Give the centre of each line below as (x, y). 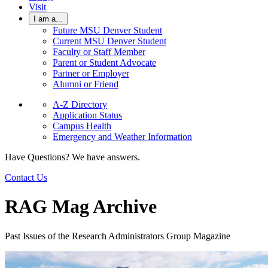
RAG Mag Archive (81, 207)
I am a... (48, 19)
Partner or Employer (91, 73)
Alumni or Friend (86, 84)
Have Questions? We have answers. (72, 157)
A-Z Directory (80, 104)
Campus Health (82, 126)
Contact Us (26, 177)
